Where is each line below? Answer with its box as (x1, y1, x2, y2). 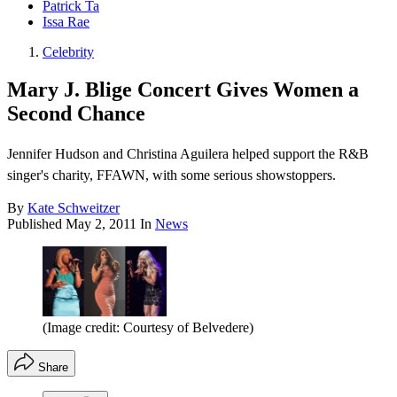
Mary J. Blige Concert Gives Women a (7, 78, 359, 102)
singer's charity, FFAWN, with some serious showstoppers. (7, 167, 336, 183)
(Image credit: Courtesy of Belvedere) (43, 320, 253, 336)
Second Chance (7, 102, 145, 126)
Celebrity (43, 44, 94, 60)
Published (7, 216, 66, 232)
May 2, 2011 (66, 216, 136, 232)
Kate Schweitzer (27, 200, 120, 216)
